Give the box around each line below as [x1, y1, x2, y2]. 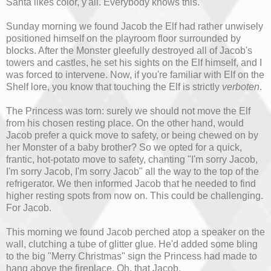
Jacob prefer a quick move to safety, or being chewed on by [6, 129, 258, 140]
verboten [222, 81, 260, 92]
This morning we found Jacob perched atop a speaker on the [6, 226, 265, 237]
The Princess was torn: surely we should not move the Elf [6, 105, 250, 116]
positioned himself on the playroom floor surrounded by [6, 33, 241, 44]
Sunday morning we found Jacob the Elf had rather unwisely [6, 21, 263, 31]
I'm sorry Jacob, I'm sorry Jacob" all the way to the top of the [6, 166, 259, 177]
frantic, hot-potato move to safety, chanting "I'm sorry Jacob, [6, 154, 258, 165]
